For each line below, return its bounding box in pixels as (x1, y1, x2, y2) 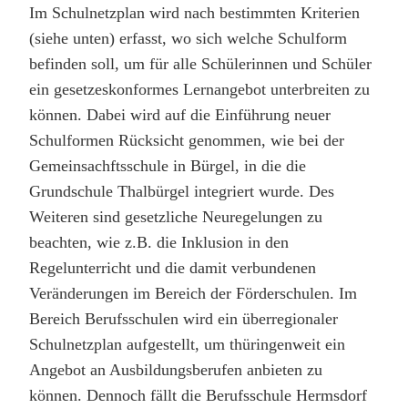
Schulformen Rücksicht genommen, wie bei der (29, 131, 344, 150)
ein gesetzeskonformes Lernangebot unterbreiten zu (29, 80, 370, 99)
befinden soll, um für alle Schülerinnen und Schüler (29, 55, 372, 74)
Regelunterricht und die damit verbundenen (29, 259, 316, 278)
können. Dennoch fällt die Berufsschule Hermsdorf (29, 386, 367, 405)
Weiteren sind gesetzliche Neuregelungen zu (29, 208, 322, 227)
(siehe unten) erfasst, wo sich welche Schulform (29, 29, 347, 48)
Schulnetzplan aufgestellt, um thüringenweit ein (29, 335, 345, 354)
